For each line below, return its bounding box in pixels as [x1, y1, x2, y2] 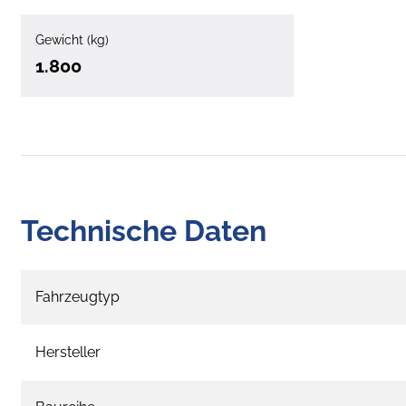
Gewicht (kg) [35, 32, 109, 47]
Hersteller [35, 343, 101, 361]
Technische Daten [21, 213, 266, 247]
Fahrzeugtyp [35, 287, 120, 305]
